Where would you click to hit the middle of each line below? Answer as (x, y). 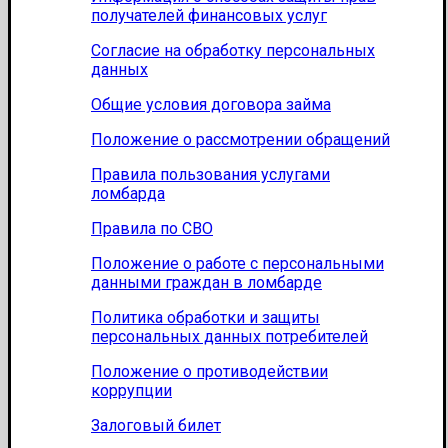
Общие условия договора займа (211, 105)
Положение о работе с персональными (237, 264)
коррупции (131, 391)
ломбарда (128, 194)
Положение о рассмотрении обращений (240, 140)
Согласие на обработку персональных (233, 51)
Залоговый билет (156, 426)
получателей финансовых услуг (209, 16)
